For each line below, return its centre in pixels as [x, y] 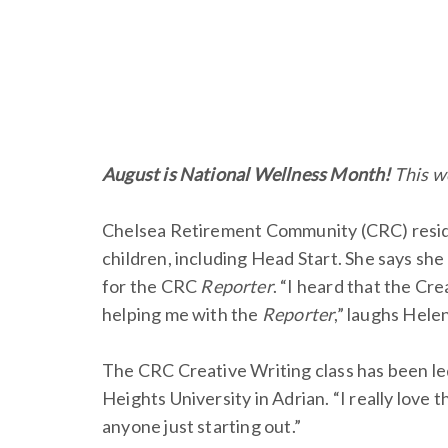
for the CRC [151, 285]
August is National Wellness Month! [248, 173]
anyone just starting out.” [201, 425]
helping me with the [182, 313]
